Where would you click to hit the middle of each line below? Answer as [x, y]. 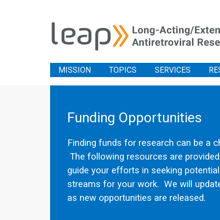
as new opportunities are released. [137, 198]
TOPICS [123, 70]
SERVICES [173, 70]
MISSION [75, 70]
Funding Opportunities [135, 118]
